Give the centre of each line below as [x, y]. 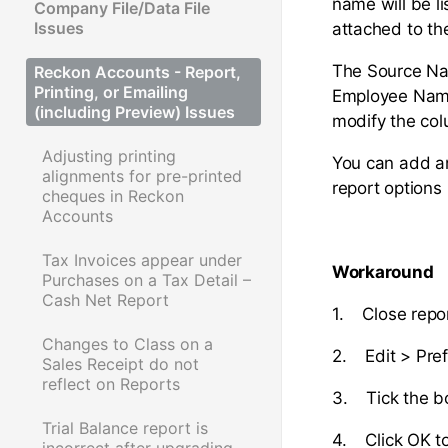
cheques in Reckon [113, 195]
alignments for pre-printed [142, 175]
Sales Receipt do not [120, 363]
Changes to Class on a [127, 343]
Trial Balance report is [125, 427]
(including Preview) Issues [134, 111]
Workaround [382, 271]
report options [386, 187]
